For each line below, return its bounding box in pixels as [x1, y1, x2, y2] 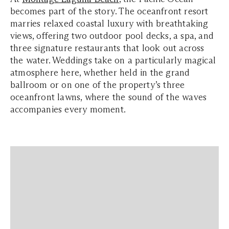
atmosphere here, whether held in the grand [10, 67, 190, 78]
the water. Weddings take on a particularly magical [10, 55, 216, 66]
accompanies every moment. [10, 104, 126, 115]
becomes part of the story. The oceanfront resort [10, 6, 209, 17]
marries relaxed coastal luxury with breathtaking [10, 18, 209, 29]
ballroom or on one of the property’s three [10, 79, 185, 90]
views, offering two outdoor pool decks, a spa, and [10, 30, 214, 41]
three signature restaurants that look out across [10, 42, 204, 54]
